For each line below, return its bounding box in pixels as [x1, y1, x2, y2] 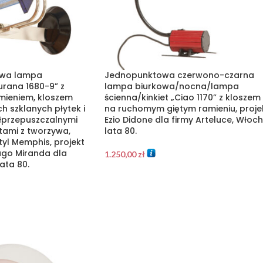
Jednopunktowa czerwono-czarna [104, 69, 254, 81]
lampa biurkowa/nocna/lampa [104, 80, 239, 92]
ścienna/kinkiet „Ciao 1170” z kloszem [104, 91, 261, 103]
